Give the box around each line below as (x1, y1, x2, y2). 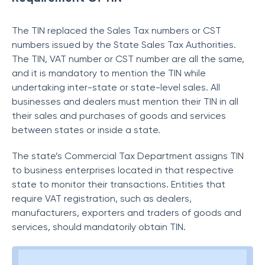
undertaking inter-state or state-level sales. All (12, 82, 220, 93)
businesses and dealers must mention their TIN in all (12, 96, 238, 107)
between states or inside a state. (12, 124, 160, 135)
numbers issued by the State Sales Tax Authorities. (12, 39, 236, 50)
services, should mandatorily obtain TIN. (12, 221, 186, 232)
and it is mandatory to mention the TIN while (12, 67, 206, 79)
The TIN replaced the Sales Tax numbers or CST (12, 25, 221, 36)
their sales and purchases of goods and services (12, 110, 226, 121)
